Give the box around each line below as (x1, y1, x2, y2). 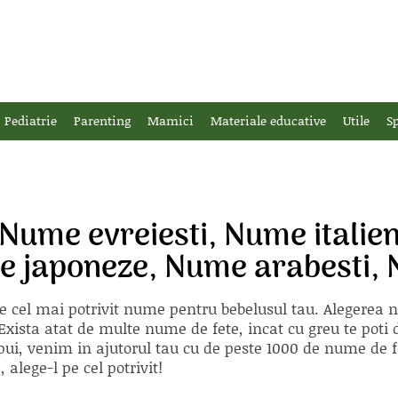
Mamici (147, 111, 194, 130)
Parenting (74, 111, 131, 130)
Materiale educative (211, 111, 326, 130)
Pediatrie (4, 111, 57, 130)
